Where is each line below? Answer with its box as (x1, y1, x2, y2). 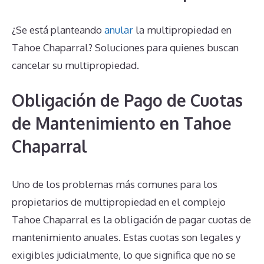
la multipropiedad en (133, 23, 232, 36)
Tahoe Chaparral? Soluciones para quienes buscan (12, 41, 239, 54)
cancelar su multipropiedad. (12, 58, 139, 71)
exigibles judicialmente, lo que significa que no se (12, 249, 236, 262)
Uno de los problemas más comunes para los (12, 178, 217, 191)
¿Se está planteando (12, 23, 104, 36)
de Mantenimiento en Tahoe (12, 113, 232, 134)
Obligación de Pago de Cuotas (12, 90, 243, 111)
